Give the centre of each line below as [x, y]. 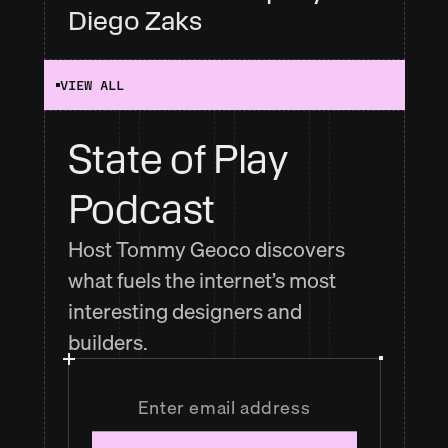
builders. [107, 342]
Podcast [141, 209]
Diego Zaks [134, 20]
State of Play [177, 159]
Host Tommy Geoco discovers [206, 249]
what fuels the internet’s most [201, 280]
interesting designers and [184, 311]
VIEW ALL [91, 84]
